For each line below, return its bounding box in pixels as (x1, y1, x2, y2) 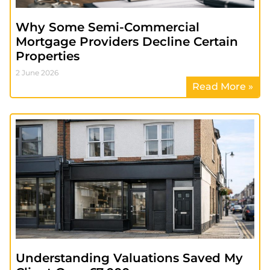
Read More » (192, 81, 253, 93)
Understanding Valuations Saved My (16, 251, 243, 266)
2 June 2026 (16, 68, 58, 78)
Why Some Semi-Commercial (16, 20, 199, 35)
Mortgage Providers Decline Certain (16, 34, 238, 49)
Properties (16, 49, 80, 64)
